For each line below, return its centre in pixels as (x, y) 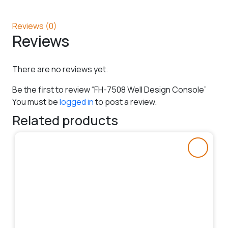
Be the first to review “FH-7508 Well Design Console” (109, 89)
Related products (65, 120)
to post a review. (125, 102)
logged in (77, 102)
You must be (36, 102)
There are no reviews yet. (60, 69)
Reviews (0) (35, 26)
